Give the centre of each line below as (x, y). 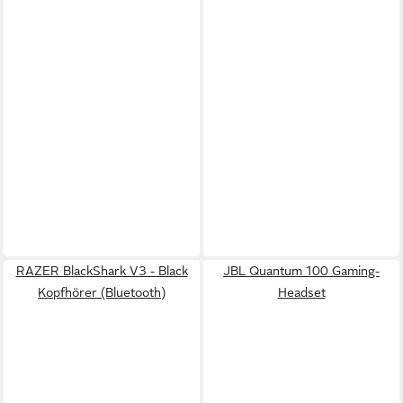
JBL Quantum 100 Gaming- (301, 270)
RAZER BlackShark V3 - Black (102, 270)
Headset (301, 292)
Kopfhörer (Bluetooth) (102, 292)
